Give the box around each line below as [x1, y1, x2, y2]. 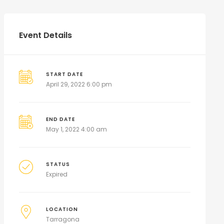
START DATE [46, 71, 83, 77]
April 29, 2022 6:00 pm [46, 80, 112, 88]
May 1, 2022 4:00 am [46, 125, 107, 133]
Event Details [18, 29, 72, 41]
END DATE [46, 116, 75, 122]
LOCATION [46, 206, 78, 212]
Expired [46, 170, 68, 178]
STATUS [46, 161, 70, 167]
